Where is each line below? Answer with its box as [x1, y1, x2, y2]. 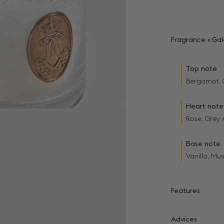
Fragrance [171, 36, 207, 43]
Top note [186, 65, 217, 72]
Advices [171, 216, 197, 223]
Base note [186, 140, 220, 147]
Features [171, 187, 200, 194]
